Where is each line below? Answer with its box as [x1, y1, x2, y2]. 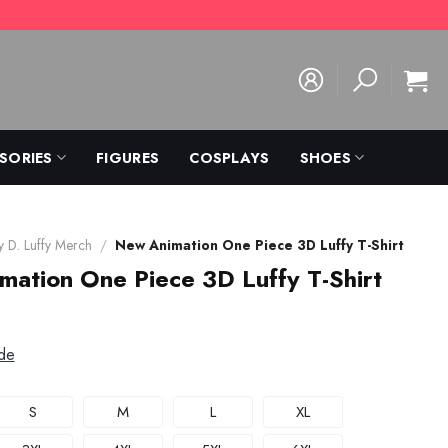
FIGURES [96, 147, 160, 168]
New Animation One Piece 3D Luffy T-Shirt [114, 235, 404, 255]
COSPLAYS [189, 147, 270, 168]
